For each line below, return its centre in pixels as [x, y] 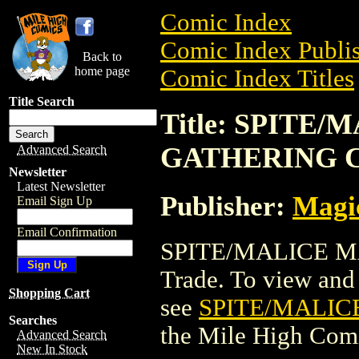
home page [102, 71]
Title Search [42, 101]
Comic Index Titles [257, 79]
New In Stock [52, 349]
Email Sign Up [54, 201]
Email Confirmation [67, 232]
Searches [33, 320]
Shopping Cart [49, 293]
